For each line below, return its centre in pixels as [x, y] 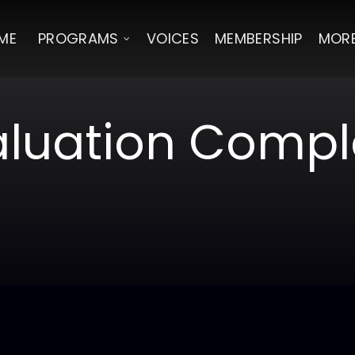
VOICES [172, 38]
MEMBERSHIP [259, 38]
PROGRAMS [78, 38]
